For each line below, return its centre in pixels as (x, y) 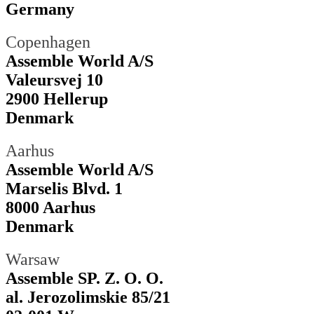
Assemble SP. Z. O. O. (84, 278)
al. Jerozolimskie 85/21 (88, 297)
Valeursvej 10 (54, 80)
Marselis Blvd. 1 (64, 189)
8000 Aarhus (50, 207)
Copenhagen (48, 42)
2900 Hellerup (57, 99)
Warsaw (33, 259)
